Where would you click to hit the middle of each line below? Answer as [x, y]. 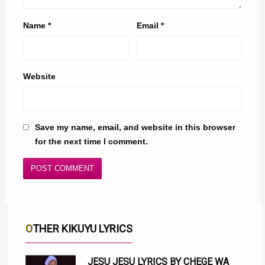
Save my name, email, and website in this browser [135, 127]
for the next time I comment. [92, 142]
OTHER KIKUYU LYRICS [83, 229]
